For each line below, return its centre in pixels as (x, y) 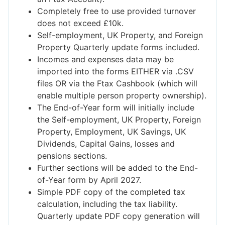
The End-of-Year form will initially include (116, 108)
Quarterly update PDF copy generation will (119, 216)
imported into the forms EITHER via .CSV (116, 72)
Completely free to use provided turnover (117, 11)
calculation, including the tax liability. (107, 204)
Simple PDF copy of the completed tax (111, 192)
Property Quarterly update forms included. (118, 47)
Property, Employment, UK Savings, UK (111, 132)
